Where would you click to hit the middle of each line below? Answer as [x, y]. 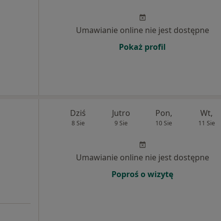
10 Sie [164, 123]
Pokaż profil [142, 47]
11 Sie [206, 123]
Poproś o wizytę [142, 174]
